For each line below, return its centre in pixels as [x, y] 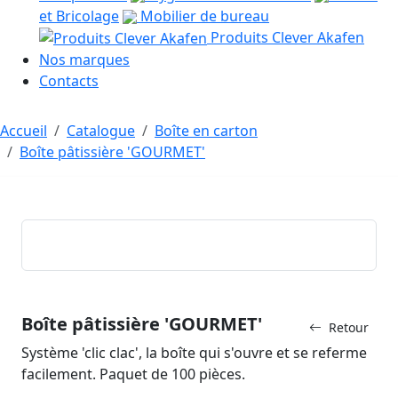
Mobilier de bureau [203, 16]
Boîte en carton [206, 131]
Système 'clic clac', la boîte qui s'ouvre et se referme [194, 353]
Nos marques [84, 60]
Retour [349, 328]
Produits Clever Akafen [286, 37]
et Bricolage [79, 16]
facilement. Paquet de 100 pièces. [133, 374]
